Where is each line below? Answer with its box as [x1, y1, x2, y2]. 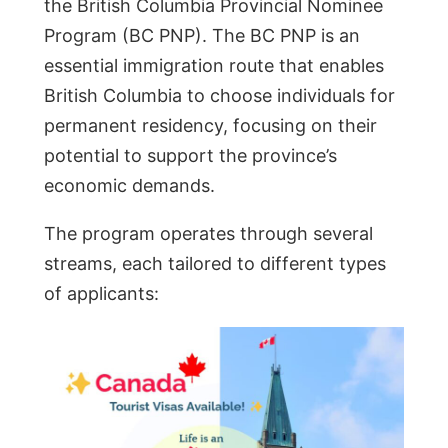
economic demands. [44, 174, 215, 196]
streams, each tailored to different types [44, 252, 386, 274]
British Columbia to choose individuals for [44, 84, 395, 106]
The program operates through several [44, 222, 373, 244]
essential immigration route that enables [44, 54, 384, 76]
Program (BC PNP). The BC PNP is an [44, 24, 360, 46]
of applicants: [44, 282, 159, 304]
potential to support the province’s [44, 144, 337, 166]
